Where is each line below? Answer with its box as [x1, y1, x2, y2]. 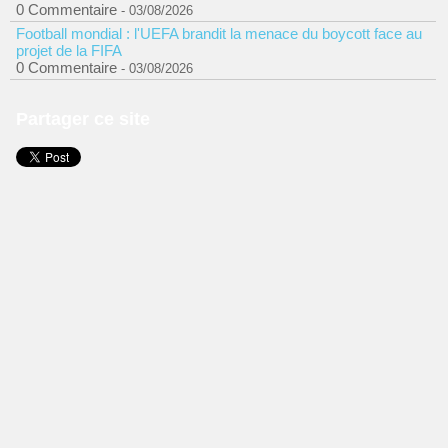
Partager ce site [16, 109, 150, 129]
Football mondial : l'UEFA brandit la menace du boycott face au [16, 25, 422, 42]
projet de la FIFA [16, 42, 122, 59]
